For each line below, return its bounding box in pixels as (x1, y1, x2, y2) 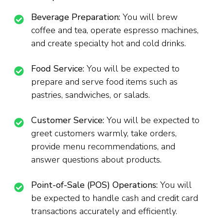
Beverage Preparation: (31, 11, 123, 23)
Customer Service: (31, 114, 107, 126)
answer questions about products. (31, 153, 162, 165)
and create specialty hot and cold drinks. (31, 37, 186, 49)
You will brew (123, 11, 178, 23)
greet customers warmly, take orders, (31, 127, 177, 139)
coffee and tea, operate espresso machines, (31, 24, 199, 36)
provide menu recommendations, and (31, 140, 175, 152)
